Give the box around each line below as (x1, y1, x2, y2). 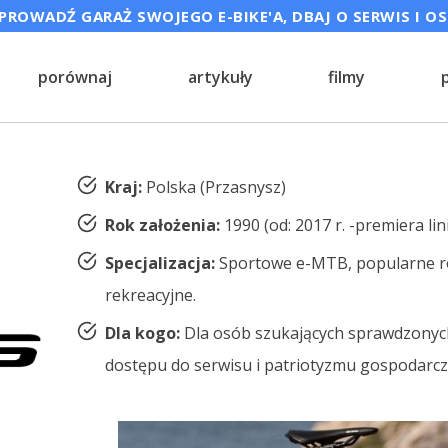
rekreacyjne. (104, 284, 196, 306)
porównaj (37, 66, 112, 88)
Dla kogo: (104, 322, 180, 344)
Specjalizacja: (104, 252, 215, 274)
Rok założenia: (104, 214, 220, 236)
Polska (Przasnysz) (145, 176, 286, 198)
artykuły (187, 66, 253, 88)
